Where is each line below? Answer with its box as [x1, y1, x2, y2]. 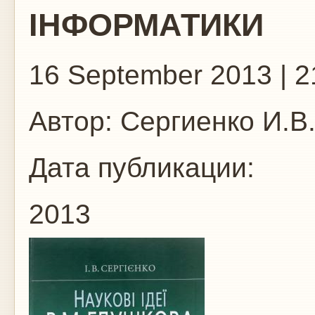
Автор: [29, 106, 112, 136]
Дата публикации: [29, 153, 262, 183]
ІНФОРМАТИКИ [29, 7, 264, 43]
